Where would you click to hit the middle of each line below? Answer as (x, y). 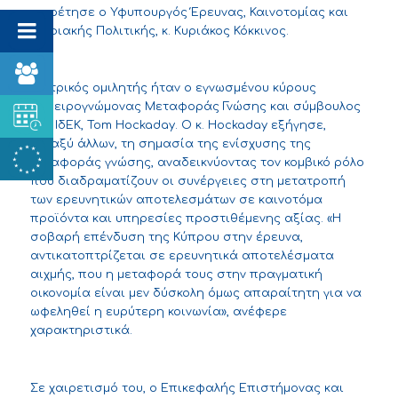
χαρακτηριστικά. (81, 331)
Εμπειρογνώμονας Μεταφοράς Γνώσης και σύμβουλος (195, 107)
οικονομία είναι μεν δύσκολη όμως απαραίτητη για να (195, 294)
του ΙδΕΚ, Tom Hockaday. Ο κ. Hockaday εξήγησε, (178, 126)
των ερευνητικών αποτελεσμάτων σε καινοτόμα (176, 200)
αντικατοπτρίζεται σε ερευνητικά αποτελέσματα (182, 256)
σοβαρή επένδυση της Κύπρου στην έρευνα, (166, 238)
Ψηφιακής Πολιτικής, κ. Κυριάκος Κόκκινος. (159, 32)
